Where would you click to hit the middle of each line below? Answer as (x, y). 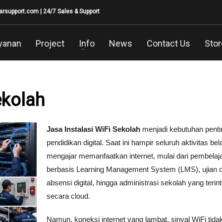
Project (50, 43)
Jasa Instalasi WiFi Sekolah (93, 129)
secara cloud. (68, 196)
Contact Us (168, 43)
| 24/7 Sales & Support (69, 11)
